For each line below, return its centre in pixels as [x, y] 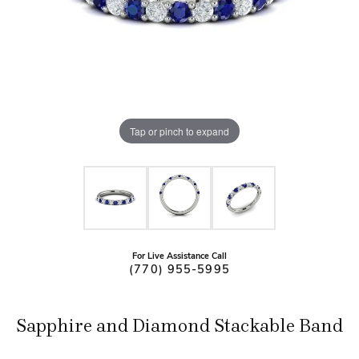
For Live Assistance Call [179, 257]
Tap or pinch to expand [179, 131]
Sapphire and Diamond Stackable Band [179, 326]
